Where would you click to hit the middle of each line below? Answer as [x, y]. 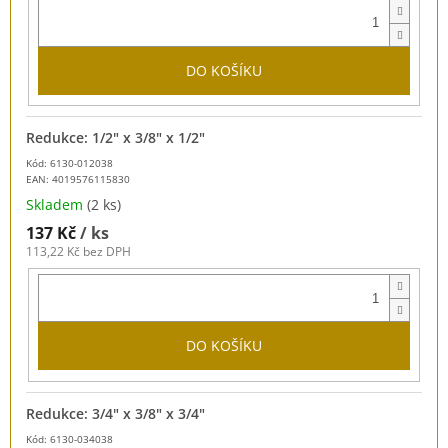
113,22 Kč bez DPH [78, 252]
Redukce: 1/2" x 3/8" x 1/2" [115, 138]
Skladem [56, 205]
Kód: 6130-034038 [69, 438]
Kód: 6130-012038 [69, 163]
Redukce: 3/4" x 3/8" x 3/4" [115, 413]
